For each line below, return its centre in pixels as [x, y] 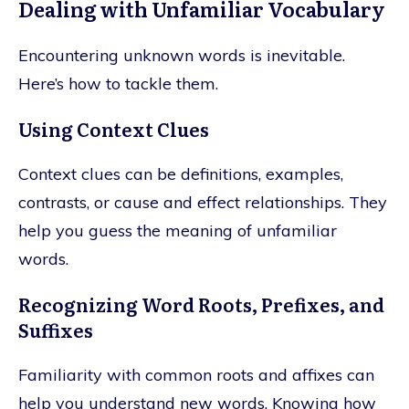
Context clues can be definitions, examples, [181, 173]
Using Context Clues [114, 128]
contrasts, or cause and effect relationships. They [203, 202]
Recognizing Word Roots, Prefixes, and [201, 304]
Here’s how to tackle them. [118, 83]
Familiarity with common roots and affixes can [196, 374]
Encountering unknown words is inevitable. [182, 55]
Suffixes [56, 329]
